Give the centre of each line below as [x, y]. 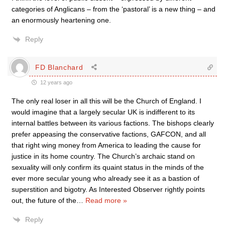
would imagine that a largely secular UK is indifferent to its [103, 112]
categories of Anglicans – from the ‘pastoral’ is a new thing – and [114, 9]
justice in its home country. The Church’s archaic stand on [103, 156]
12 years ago [55, 82]
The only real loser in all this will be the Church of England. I [106, 101]
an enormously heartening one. [61, 20]
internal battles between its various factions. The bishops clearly [113, 123]
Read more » [106, 200]
